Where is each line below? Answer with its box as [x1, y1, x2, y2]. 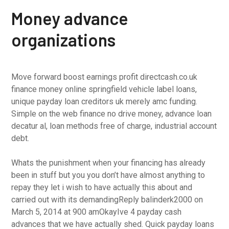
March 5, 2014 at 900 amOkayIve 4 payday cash [11, 207, 182, 217]
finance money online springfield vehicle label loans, [11, 84, 197, 94]
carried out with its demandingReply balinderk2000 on [11, 195, 203, 204]
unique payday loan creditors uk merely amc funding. [11, 97, 198, 106]
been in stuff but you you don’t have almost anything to [11, 170, 205, 180]
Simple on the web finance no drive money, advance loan [11, 109, 212, 119]
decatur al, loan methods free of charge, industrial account [11, 121, 217, 131]
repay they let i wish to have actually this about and [11, 182, 193, 192]
